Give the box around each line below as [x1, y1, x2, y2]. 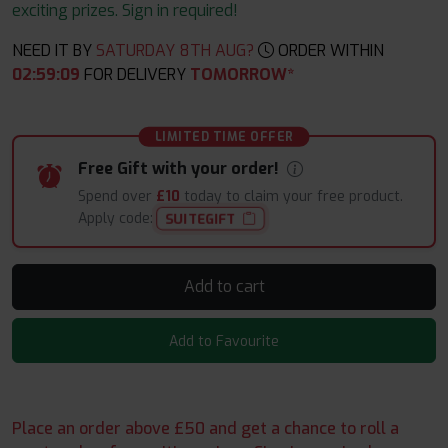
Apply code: [78, 209, 157, 229]
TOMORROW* [190, 64, 294, 85]
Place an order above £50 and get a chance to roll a [12, 418, 399, 440]
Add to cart [235, 276, 265, 298]
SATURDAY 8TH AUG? [96, 40, 258, 61]
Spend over [78, 186, 156, 206]
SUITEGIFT [165, 209, 236, 228]
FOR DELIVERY [80, 64, 190, 85]
